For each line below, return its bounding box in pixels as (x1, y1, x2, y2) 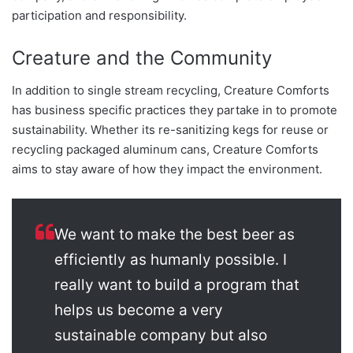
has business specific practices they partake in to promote (12, 102, 337, 117)
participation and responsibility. (12, 7, 187, 23)
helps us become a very (54, 300, 223, 319)
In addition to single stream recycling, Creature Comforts (12, 82, 329, 98)
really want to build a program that (54, 275, 299, 294)
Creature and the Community (12, 46, 272, 69)
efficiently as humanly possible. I (54, 250, 287, 269)
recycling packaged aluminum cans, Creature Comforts (12, 141, 318, 157)
